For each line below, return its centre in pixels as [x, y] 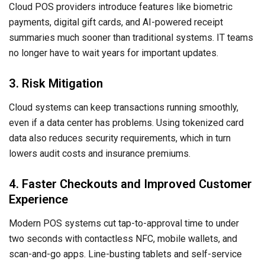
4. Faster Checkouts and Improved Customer [130, 184]
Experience [38, 199]
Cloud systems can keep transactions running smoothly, [124, 107]
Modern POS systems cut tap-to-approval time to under [124, 223]
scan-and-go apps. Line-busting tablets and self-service [125, 254]
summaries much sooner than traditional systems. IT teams [131, 37]
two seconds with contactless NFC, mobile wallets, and [123, 238]
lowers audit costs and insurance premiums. [100, 153]
